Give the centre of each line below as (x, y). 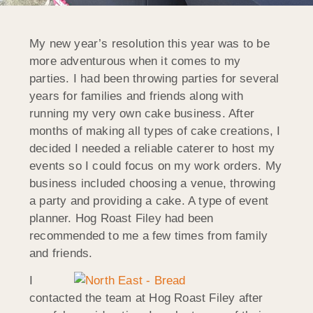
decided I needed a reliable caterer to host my (152, 148)
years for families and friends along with (137, 96)
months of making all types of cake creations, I (155, 131)
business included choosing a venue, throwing (152, 183)
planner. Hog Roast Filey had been (122, 218)
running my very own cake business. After (142, 113)
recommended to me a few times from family (149, 235)
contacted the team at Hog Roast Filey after (146, 298)
